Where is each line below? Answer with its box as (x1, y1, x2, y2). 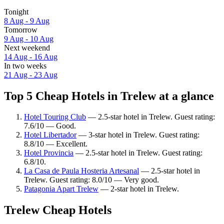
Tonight (4, 7, 28, 16)
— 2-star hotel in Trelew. (98, 184, 179, 193)
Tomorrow (4, 25, 37, 34)
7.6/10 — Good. (24, 121, 76, 130)
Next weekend (4, 43, 50, 52)
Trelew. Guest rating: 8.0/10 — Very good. (24, 175, 159, 184)
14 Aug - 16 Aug (4, 52, 57, 61)
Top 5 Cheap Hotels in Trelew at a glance (4, 89, 214, 102)
